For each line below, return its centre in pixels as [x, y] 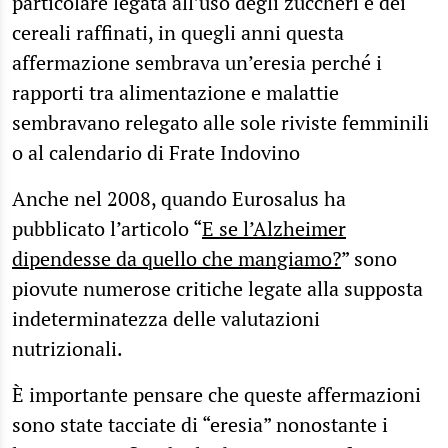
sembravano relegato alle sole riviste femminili [220, 122]
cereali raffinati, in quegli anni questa [178, 32]
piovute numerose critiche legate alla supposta [217, 288]
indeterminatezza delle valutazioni [166, 318]
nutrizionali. [69, 348]
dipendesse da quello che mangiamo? [176, 258]
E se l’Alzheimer [274, 228]
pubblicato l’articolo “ [107, 228]
